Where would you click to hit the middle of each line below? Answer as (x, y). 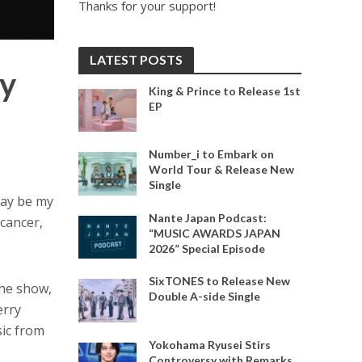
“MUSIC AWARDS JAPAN (214, 233)
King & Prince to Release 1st (224, 91)
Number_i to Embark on (211, 154)
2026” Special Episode (206, 248)
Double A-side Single (204, 297)
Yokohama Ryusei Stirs (209, 344)
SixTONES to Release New (219, 281)
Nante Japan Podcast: (207, 217)
